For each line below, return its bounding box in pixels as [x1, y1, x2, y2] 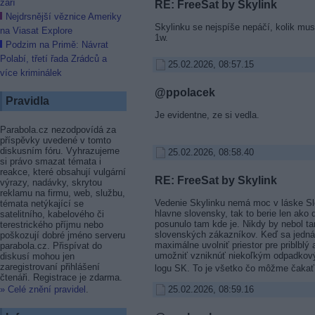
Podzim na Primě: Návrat [6, 39, 108, 50]
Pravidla [6, 95, 49, 107]
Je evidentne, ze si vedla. [154, 109, 259, 120]
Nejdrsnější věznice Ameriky [6, 11, 122, 22]
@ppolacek [154, 86, 215, 98]
